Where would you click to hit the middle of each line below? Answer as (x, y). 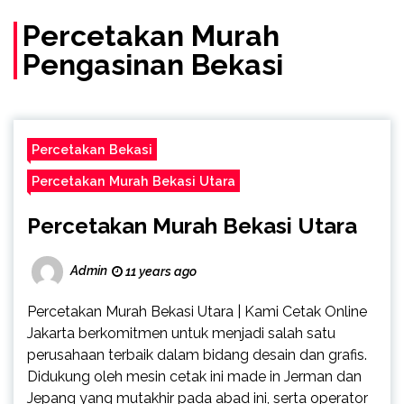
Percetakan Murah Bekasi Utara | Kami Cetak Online (197, 311)
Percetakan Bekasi (92, 149)
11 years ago (160, 271)
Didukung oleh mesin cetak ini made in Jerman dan (194, 376)
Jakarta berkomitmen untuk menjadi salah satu (181, 333)
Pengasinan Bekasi (153, 64)
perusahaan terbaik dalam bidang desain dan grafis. (197, 354)
